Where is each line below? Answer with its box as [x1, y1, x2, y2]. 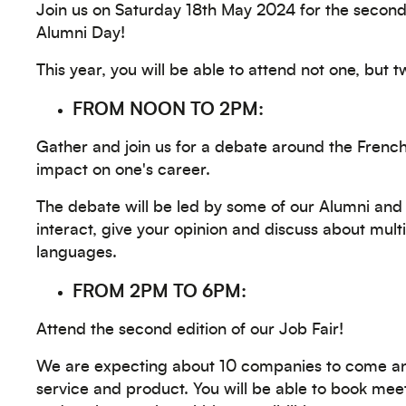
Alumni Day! [36, 25, 125, 42]
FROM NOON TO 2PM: [72, 101, 264, 119]
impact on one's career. [36, 162, 210, 179]
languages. [36, 245, 117, 261]
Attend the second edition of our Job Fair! [36, 322, 343, 338]
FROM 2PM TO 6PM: [72, 283, 246, 301]
